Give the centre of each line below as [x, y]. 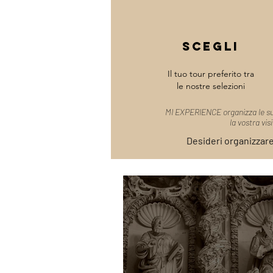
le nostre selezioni [211, 86]
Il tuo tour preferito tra [211, 74]
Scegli [211, 46]
